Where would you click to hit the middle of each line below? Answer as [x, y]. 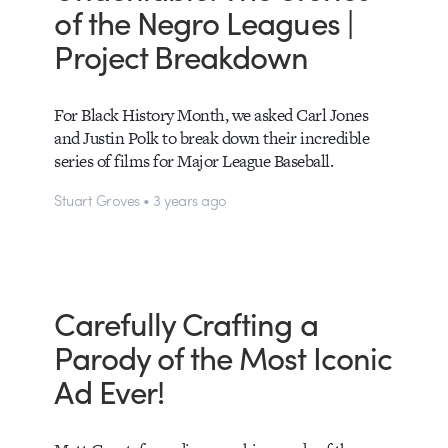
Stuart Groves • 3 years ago [140, 199]
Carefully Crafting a [186, 322]
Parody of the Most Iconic [223, 356]
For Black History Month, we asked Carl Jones [211, 115]
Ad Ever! [109, 390]
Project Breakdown [181, 55]
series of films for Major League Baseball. [194, 161]
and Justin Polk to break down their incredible [212, 138]
